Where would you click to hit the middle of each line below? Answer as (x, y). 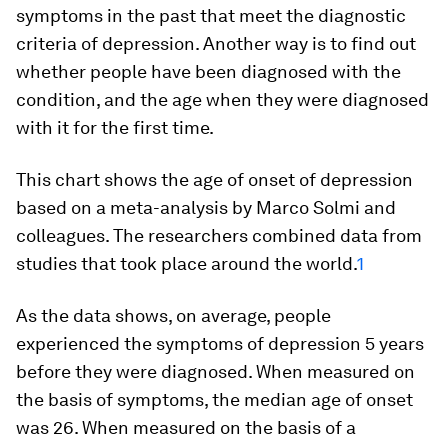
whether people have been (128, 71)
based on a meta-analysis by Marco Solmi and (206, 207)
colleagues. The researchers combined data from (219, 235)
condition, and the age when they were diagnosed (222, 99)
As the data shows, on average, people (173, 315)
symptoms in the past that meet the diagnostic (211, 15)
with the (364, 71)
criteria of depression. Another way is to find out (216, 43)
